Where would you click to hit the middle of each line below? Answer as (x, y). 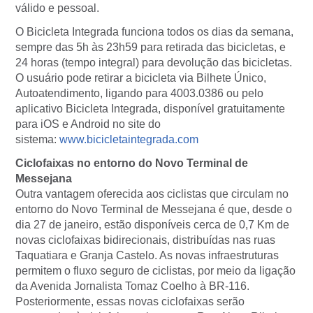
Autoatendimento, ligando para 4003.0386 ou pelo (139, 94)
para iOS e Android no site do (88, 124)
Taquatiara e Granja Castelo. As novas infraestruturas (147, 256)
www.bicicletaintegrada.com (129, 140)
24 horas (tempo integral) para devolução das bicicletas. (154, 63)
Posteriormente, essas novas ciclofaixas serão (130, 302)
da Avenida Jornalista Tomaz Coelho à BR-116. (132, 286)
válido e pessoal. (57, 8)
